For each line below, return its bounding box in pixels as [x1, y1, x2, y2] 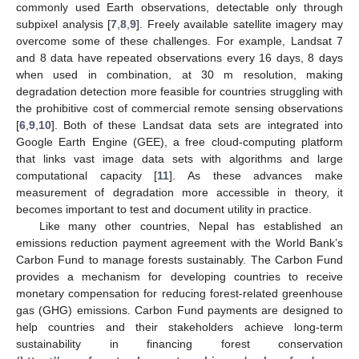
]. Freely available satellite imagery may [136, 17, 344, 30]
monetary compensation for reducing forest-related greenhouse [16, 286, 343, 300]
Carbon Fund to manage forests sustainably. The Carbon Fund [16, 252, 343, 266]
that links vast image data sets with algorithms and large [16, 151, 343, 165]
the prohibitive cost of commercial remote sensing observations [16, 101, 343, 115]
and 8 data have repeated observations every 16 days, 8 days [16, 50, 343, 64]
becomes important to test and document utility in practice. [16, 202, 312, 216]
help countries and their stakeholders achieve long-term [16, 320, 343, 333]
